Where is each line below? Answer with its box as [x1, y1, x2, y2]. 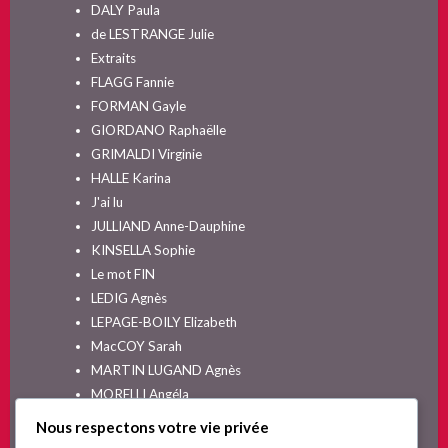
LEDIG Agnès [90, 290, 167, 307]
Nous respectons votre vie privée [36, 417, 269, 436]
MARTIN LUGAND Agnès [90, 362, 241, 379]
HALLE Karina [90, 170, 171, 187]
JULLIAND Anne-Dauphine [90, 218, 245, 235]
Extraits [90, 50, 136, 67]
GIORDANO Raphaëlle [90, 122, 226, 139]
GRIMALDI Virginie [90, 146, 202, 163]
